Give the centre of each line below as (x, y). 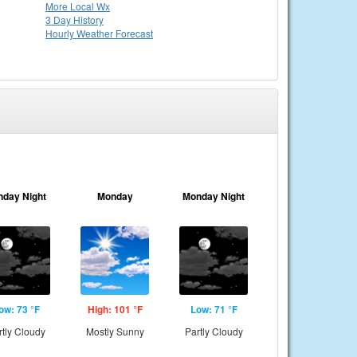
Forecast (134, 33)
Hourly (61, 33)
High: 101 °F (115, 309)
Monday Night (214, 196)
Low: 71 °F (214, 309)
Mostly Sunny (115, 331)
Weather (96, 33)
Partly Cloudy (214, 331)
